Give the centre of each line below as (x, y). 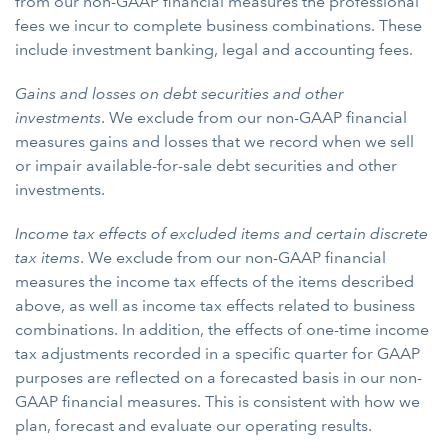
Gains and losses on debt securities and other (179, 93)
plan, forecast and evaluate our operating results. (193, 425)
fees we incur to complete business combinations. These (218, 25)
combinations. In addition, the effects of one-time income (222, 329)
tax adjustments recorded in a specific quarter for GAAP (217, 353)
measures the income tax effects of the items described (214, 281)
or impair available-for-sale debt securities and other (206, 165)
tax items (47, 257)
